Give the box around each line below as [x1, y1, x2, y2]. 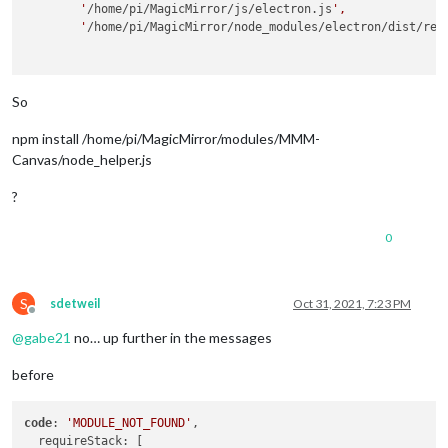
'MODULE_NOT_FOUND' [66, 415, 193, 430]
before [12, 366, 54, 384]
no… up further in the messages [71, 329, 272, 347]
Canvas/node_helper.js [12, 151, 152, 169]
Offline [31, 310, 69, 326]
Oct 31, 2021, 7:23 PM [293, 296, 411, 312]
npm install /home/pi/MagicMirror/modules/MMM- [12, 130, 320, 148]
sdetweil [50, 296, 100, 312]
